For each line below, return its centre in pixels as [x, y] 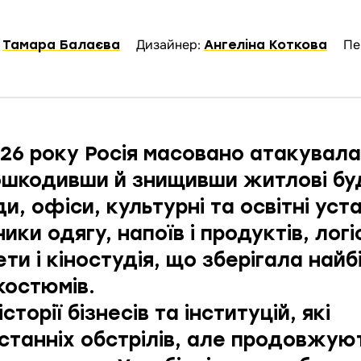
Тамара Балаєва [61, 45]
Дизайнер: [170, 45]
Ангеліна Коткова [266, 45]
